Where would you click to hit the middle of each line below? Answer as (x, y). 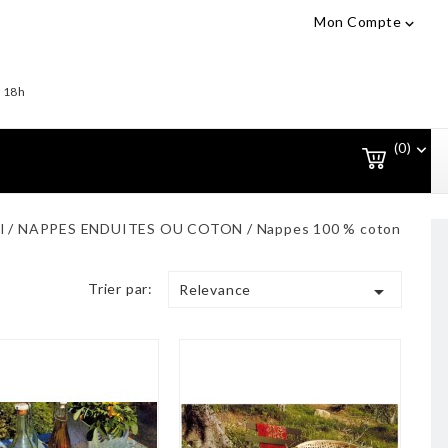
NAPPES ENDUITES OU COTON (130, 228)
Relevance (215, 289)
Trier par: (120, 288)
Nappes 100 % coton (328, 228)
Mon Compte (357, 21)
